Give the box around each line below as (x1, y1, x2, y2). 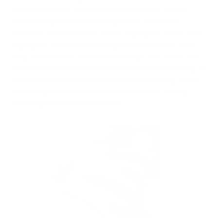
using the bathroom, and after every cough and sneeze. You (12, 51, 199, 62)
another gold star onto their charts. (12, 98, 121, 109)
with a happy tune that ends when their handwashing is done (12, 74, 200, 85)
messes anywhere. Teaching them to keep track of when (12, 4, 188, 15)
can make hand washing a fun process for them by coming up (12, 63, 205, 73)
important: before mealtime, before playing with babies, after (12, 28, 202, 38)
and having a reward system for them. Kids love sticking (12, 86, 186, 97)
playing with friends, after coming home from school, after (12, 39, 194, 50)
